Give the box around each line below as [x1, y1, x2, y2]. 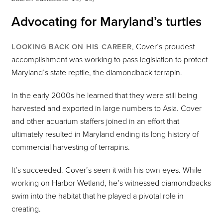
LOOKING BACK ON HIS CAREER [11, 42, 132, 52]
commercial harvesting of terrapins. [11, 142, 130, 153]
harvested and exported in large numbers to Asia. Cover [11, 104, 202, 114]
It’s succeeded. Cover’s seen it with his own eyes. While [11, 165, 202, 176]
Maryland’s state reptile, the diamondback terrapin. [11, 68, 182, 78]
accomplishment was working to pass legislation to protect [11, 55, 208, 65]
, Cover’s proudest [131, 42, 195, 52]
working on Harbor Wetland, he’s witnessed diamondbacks [11, 178, 211, 189]
